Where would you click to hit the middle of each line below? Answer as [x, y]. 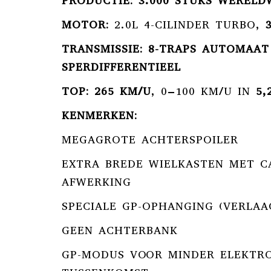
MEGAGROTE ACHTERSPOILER [150, 140]
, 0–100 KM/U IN [204, 91]
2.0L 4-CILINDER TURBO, [187, 25]
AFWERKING [96, 182]
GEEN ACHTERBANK [120, 230]
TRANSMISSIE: [102, 49]
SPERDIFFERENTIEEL [121, 67]
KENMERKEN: [100, 116]
